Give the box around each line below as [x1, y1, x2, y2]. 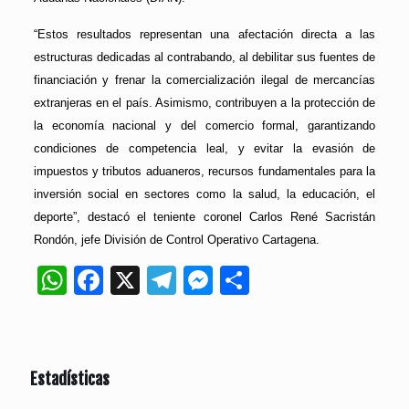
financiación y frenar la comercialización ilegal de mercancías [33, 73, 376, 88]
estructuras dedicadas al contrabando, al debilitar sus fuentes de [33, 50, 376, 65]
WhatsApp [66, 264, 202, 298]
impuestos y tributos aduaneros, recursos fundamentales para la [33, 164, 376, 179]
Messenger [212, 264, 359, 298]
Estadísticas [30, 369, 110, 390]
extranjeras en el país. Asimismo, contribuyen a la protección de [33, 96, 376, 110]
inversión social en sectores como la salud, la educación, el [33, 187, 376, 202]
